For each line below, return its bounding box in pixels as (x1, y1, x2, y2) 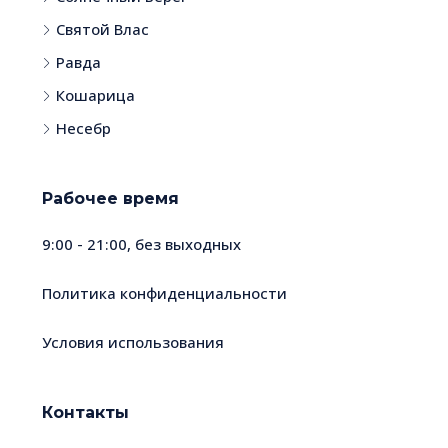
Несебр (56, 118, 111, 139)
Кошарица (56, 85, 135, 106)
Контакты (42, 403, 129, 423)
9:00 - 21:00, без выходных (42, 234, 241, 255)
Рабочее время (42, 189, 179, 209)
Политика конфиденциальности (42, 283, 287, 304)
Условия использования (42, 332, 224, 353)
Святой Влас (56, 19, 149, 40)
